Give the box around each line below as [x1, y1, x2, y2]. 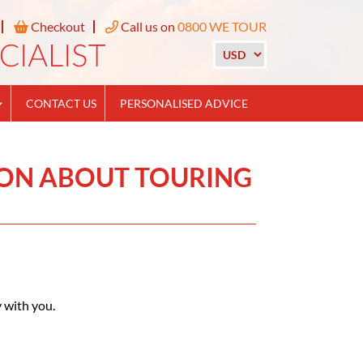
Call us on [117, 19, 177, 34]
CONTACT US [26, 96, 96, 110]
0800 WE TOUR [177, 19, 267, 34]
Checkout [28, 19, 85, 34]
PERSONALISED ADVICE [120, 96, 248, 110]
